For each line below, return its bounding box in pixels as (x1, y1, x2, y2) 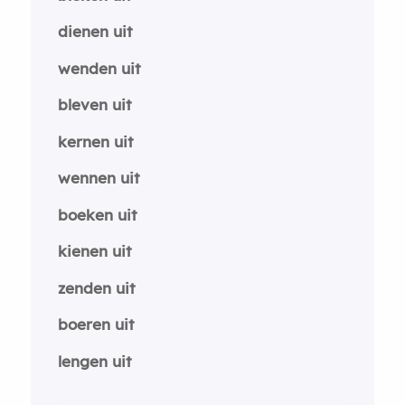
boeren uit (57, 315, 135, 334)
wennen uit (57, 168, 140, 187)
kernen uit (57, 131, 134, 151)
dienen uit (57, 22, 133, 41)
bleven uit (57, 95, 132, 114)
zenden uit (57, 278, 136, 297)
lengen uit (57, 351, 132, 371)
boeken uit (57, 204, 137, 224)
